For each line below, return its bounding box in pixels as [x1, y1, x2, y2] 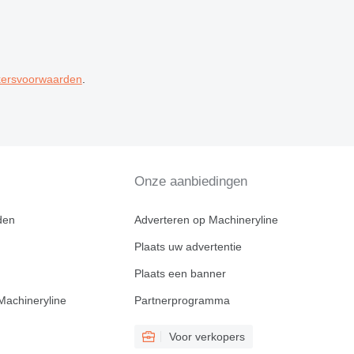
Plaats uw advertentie [134, 240, 242, 253]
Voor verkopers [168, 330, 245, 343]
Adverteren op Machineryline [134, 213, 278, 226]
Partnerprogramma [134, 294, 230, 307]
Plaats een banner [134, 267, 226, 280]
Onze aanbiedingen [134, 174, 247, 189]
